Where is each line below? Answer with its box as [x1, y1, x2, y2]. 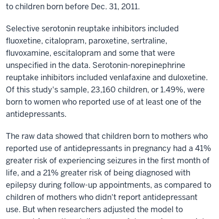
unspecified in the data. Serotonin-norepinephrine [6, 60, 185, 70]
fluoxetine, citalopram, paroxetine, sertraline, [6, 36, 167, 46]
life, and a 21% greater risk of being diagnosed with [6, 168, 190, 178]
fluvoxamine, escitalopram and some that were [6, 48, 175, 58]
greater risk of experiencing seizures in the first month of [6, 155, 210, 166]
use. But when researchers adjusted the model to [6, 204, 183, 215]
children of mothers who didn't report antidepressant [6, 192, 197, 202]
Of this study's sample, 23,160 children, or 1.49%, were [6, 85, 205, 95]
